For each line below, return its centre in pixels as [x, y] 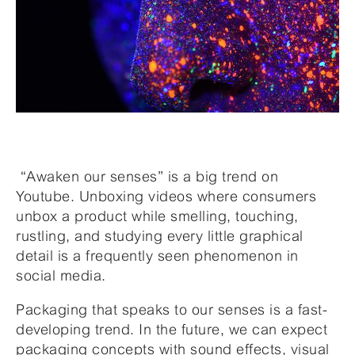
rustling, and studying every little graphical [160, 235]
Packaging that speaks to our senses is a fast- [172, 309]
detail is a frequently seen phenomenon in [157, 255]
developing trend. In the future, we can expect [172, 329]
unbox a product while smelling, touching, [157, 216]
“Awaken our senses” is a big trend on [147, 176]
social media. [63, 275]
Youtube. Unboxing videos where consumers [166, 196]
